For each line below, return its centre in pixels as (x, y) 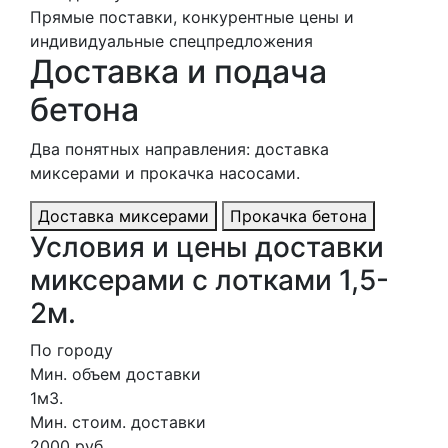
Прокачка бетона (298, 215)
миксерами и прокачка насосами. (165, 172)
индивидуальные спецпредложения (171, 40)
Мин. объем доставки (115, 373)
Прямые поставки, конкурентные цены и (192, 16)
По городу (71, 349)
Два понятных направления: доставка (179, 148)
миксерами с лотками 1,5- (209, 279)
